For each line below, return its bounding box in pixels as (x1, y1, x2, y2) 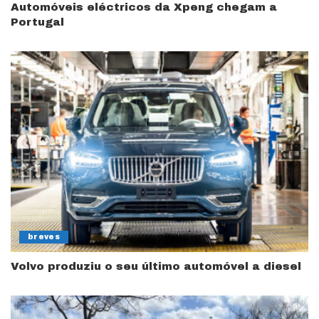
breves (28, 233, 61, 241)
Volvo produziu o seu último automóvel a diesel (11, 261, 301, 273)
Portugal (11, 16, 64, 28)
